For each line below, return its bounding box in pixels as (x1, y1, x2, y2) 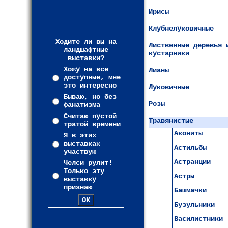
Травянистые (149, 117, 193, 125)
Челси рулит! (64, 159, 112, 167)
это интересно (64, 81, 117, 90)
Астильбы (174, 144, 207, 152)
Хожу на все (64, 65, 108, 73)
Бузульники (174, 201, 215, 209)
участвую (64, 148, 96, 156)
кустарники (149, 49, 189, 58)
